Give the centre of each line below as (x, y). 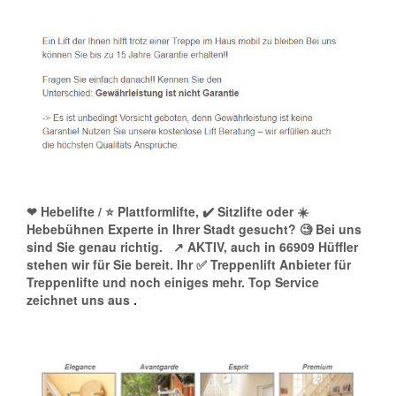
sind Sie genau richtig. (95, 247)
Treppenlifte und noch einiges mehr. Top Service (173, 282)
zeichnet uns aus (78, 300)
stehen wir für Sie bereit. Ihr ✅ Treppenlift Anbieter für (189, 265)
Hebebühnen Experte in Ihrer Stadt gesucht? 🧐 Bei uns (194, 229)
